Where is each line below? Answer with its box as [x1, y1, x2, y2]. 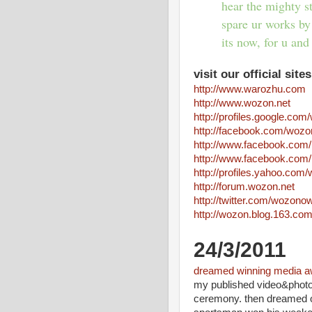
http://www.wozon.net [194, 97, 290, 109]
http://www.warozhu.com [194, 84, 306, 95]
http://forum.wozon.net [194, 181, 295, 192]
